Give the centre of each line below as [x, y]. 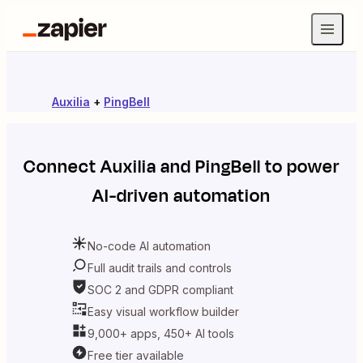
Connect [62, 167]
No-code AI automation [149, 246]
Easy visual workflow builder [163, 311]
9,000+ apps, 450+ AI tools [161, 333]
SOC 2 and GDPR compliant [160, 289]
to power [300, 167]
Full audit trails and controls [160, 267]
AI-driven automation [181, 196]
